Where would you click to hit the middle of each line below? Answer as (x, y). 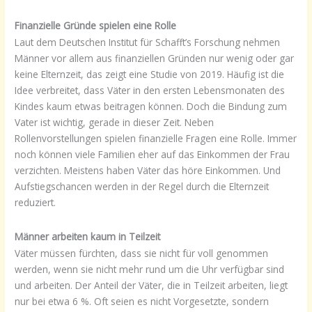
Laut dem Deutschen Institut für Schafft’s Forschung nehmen (148, 42)
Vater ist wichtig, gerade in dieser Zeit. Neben (115, 123)
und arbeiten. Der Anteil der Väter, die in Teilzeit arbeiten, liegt (151, 286)
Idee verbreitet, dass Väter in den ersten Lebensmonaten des (150, 91)
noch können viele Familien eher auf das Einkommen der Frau (153, 155)
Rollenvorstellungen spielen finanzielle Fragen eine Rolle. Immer (156, 139)
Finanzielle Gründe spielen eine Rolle (96, 25)
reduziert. (36, 203)
